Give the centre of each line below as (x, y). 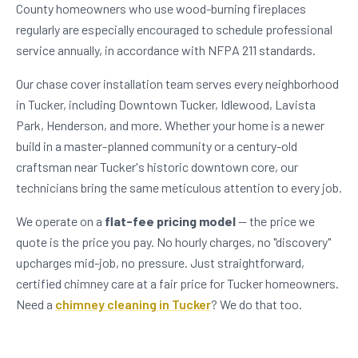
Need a (36, 304)
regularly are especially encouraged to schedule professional (174, 30)
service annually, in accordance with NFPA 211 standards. (166, 50)
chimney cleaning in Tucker (133, 304)
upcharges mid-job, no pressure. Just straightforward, (160, 263)
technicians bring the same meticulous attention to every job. (179, 188)
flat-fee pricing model (170, 221)
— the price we (275, 221)
